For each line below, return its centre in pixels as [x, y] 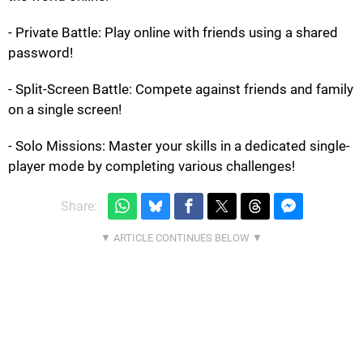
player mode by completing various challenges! [152, 166]
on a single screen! [65, 109]
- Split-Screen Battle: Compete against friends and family [181, 89]
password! [41, 53]
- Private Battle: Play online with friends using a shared [173, 32]
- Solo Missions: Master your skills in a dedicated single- [179, 146]
